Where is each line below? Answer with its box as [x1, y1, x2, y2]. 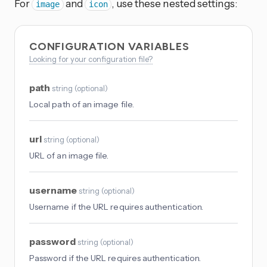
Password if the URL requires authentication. [29, 253, 201, 264]
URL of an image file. [29, 150, 109, 162]
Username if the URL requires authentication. [29, 201, 204, 213]
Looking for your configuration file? [29, 54, 153, 64]
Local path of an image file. [29, 99, 134, 110]
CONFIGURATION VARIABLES [29, 40, 193, 54]
